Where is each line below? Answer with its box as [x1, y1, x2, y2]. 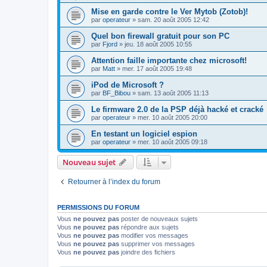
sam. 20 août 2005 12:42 [138, 16, 209, 24]
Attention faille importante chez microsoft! [91, 56, 247, 66]
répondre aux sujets [119, 223, 179, 231]
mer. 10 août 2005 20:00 [138, 114, 207, 122]
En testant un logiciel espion [91, 129, 197, 139]
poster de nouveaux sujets [119, 215, 198, 223]
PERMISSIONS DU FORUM [57, 204, 139, 212]
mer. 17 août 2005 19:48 [122, 65, 192, 73]
